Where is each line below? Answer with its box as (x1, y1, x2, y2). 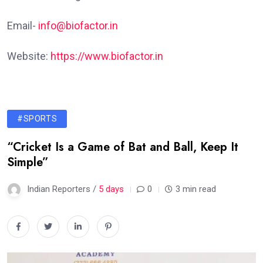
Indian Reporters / (27, 183, 99, 194)
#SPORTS (17, 113, 58, 123)
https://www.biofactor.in (50, 49, 163, 62)
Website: (7, 49, 50, 62)
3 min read (176, 183, 216, 194)
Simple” (7, 153, 49, 171)
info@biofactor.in (38, 19, 118, 32)
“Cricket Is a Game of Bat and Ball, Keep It (7, 138, 238, 156)
